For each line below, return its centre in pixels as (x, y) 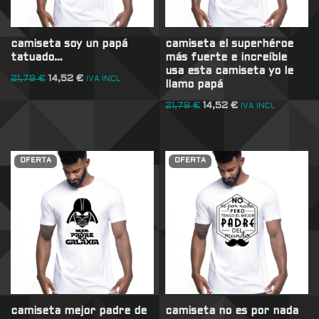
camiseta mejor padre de (79, 311)
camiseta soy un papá (69, 45)
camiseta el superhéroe (230, 45)
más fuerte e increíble (226, 58)
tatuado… (37, 58)
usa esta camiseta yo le (230, 72)
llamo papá (194, 85)
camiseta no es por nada (232, 311)
